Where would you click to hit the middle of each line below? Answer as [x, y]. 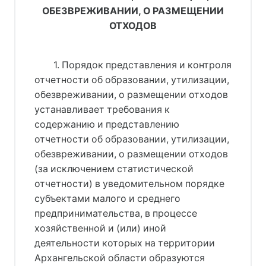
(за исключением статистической [114, 169]
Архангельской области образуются [120, 258]
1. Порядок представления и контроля [142, 65]
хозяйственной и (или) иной [100, 228]
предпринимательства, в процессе [116, 213]
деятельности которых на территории [125, 243]
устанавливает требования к [102, 109]
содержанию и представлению [107, 124]
